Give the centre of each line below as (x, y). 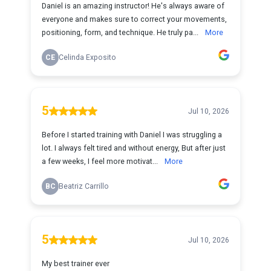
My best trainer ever (76, 263)
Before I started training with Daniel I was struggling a (132, 135)
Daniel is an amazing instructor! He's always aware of (133, 6)
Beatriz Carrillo (84, 186)
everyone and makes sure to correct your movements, (134, 19)
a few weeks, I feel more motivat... (101, 161)
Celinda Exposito (87, 57)
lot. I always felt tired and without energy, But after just (134, 148)
